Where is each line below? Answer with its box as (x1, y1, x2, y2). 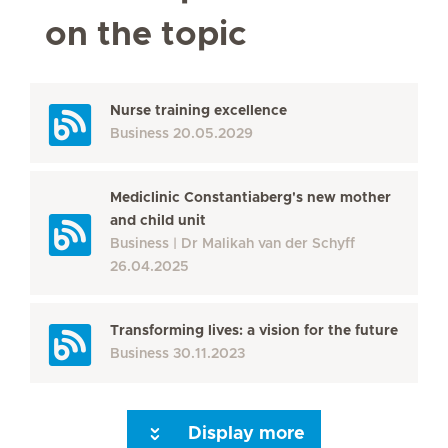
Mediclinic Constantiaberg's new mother (110, 191, 391, 205)
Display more (188, 425, 305, 443)
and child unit (110, 214, 206, 228)
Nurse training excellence (110, 104, 287, 118)
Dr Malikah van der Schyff (181, 237, 355, 251)
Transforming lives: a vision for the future (110, 324, 398, 338)
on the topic (45, 18, 247, 52)
